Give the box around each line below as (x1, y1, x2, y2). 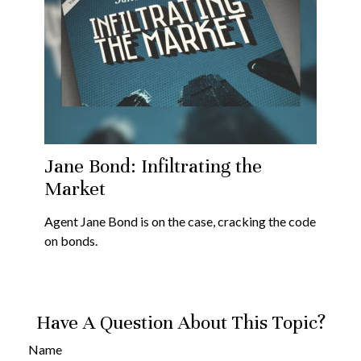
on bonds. (44, 233, 98, 249)
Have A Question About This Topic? (35, 310, 326, 335)
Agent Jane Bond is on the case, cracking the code (44, 214, 316, 230)
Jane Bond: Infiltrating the (44, 154, 262, 179)
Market (44, 176, 106, 201)
